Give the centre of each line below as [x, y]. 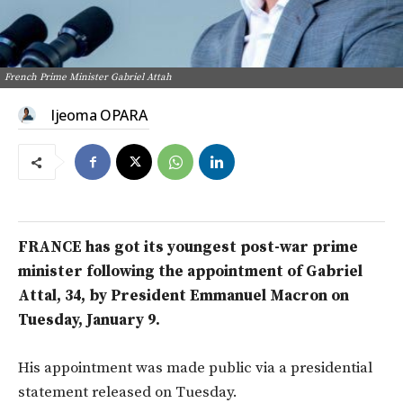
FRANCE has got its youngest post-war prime [188, 247]
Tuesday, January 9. [89, 320]
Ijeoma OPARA [99, 115]
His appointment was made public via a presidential [195, 368]
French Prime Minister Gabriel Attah [88, 77]
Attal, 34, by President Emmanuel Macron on [184, 296]
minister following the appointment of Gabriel [190, 272]
